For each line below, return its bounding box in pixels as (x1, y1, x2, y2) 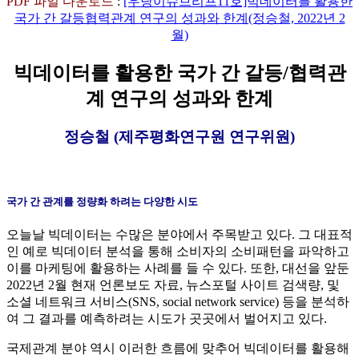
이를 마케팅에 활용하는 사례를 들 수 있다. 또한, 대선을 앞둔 (6, 261, 349, 276)
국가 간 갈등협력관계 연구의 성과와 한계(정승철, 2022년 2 (14, 10, 345, 25)
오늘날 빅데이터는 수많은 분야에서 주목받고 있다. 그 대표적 (6, 228, 353, 242)
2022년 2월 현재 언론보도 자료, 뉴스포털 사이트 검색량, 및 (6, 278, 340, 292)
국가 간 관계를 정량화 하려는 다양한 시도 (6, 196, 198, 208)
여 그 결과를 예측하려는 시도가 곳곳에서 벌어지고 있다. (6, 312, 327, 326)
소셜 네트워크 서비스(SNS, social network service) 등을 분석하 (6, 295, 349, 309)
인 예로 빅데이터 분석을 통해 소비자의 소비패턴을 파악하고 (6, 244, 349, 259)
